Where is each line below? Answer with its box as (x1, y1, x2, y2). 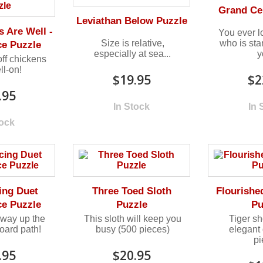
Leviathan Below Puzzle (76, 15, 187, 26)
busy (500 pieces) (95, 224, 170, 234)
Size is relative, (100, 38, 164, 48)
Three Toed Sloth (92, 185, 171, 197)
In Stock (113, 101, 150, 112)
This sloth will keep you (83, 213, 181, 224)
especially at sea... (94, 48, 171, 59)
